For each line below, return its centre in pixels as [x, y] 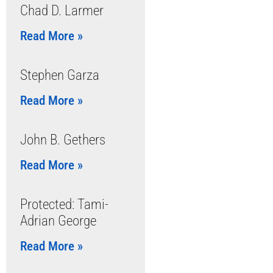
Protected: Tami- [64, 204]
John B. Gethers [62, 140]
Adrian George [58, 221]
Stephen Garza [59, 75]
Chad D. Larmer [62, 11]
